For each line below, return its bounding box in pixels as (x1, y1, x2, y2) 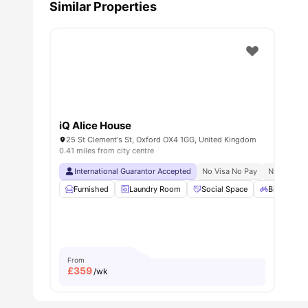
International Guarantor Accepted (74, 166, 191, 177)
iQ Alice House (59, 119, 131, 133)
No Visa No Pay (202, 166, 257, 177)
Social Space (201, 184, 247, 195)
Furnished (74, 184, 109, 195)
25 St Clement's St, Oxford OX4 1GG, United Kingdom (66, 135, 256, 145)
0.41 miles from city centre (59, 146, 154, 156)
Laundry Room (129, 184, 181, 195)
